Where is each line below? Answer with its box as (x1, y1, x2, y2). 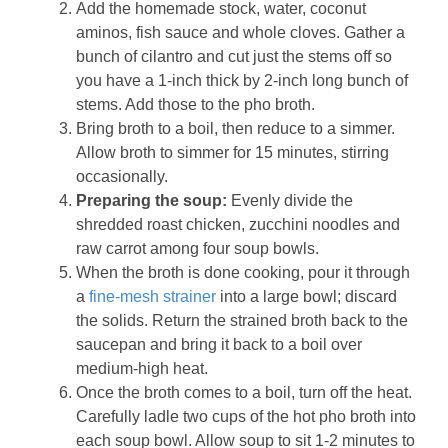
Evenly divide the (227, 191, 353, 209)
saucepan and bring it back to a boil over (76, 335, 362, 353)
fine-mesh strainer (89, 287, 216, 305)
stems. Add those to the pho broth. (76, 95, 315, 113)
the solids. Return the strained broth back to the (76, 311, 408, 329)
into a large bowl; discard (216, 287, 397, 305)
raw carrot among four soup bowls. (76, 239, 319, 257)
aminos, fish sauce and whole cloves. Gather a (76, 23, 405, 41)
